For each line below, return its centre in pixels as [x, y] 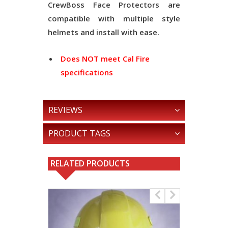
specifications [87, 72]
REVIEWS [65, 110]
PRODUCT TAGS [79, 133]
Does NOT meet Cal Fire [105, 59]
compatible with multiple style [114, 18]
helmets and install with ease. [104, 32]
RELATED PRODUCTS [90, 163]
